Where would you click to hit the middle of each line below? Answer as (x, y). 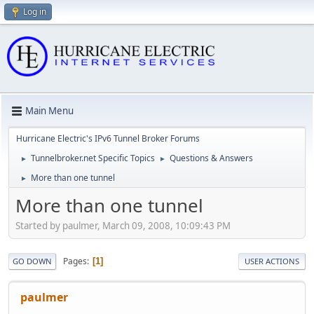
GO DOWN (32, 261)
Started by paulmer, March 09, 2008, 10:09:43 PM (123, 226)
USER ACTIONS (272, 261)
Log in (35, 12)
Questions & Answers (211, 158)
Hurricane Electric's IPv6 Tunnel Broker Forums (108, 138)
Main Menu (49, 111)
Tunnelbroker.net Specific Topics (93, 158)
